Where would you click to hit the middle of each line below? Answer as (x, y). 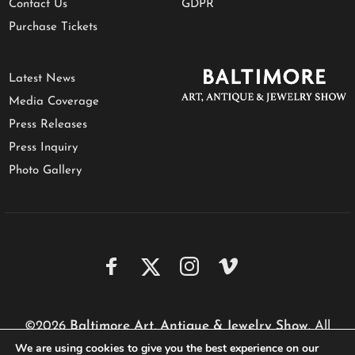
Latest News (42, 79)
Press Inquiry (43, 148)
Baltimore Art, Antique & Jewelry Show (189, 326)
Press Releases (48, 125)
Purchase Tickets (53, 27)
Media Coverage (54, 102)
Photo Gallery (45, 171)
